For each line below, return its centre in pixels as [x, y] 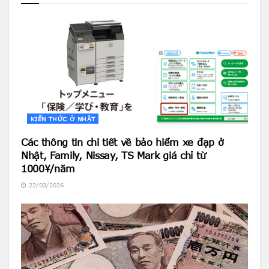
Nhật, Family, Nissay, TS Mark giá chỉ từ [114, 155]
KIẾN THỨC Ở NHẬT [63, 119]
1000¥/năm [48, 168]
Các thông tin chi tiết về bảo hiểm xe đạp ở [122, 142]
